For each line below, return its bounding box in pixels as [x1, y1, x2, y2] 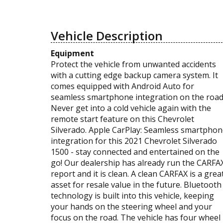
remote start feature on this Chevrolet [51, 113, 194, 124]
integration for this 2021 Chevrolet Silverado [51, 135, 217, 146]
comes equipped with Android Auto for [51, 80, 194, 92]
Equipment [51, 47, 94, 59]
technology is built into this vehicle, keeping [51, 190, 214, 201]
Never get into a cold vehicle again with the [51, 102, 211, 113]
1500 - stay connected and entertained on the [51, 146, 220, 157]
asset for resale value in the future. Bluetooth [51, 179, 222, 190]
